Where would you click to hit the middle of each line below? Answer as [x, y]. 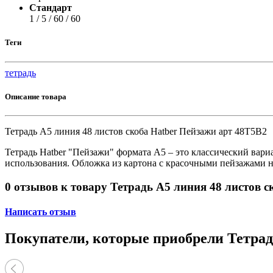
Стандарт [51, 8]
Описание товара [36, 96]
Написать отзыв [41, 211]
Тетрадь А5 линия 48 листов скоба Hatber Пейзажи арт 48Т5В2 [136, 131]
